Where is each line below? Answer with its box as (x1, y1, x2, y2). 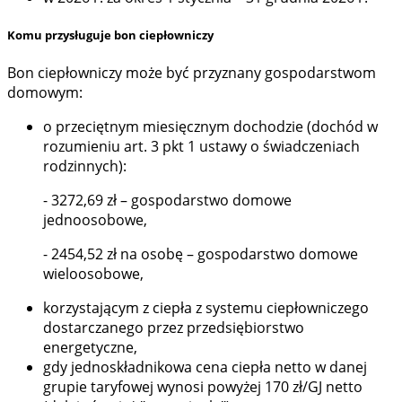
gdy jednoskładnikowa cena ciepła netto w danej (43, 357, 367, 378)
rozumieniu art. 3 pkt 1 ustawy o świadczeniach (43, 136, 360, 157)
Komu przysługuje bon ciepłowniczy (7, 27, 214, 44)
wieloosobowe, (43, 264, 144, 284)
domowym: (7, 83, 83, 103)
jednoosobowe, (43, 210, 147, 231)
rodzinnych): (43, 156, 127, 177)
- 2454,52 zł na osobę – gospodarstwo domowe (43, 244, 358, 265)
